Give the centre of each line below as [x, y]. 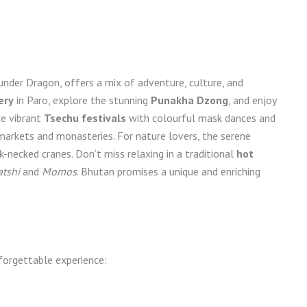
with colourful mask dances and [201, 118]
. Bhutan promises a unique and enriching [169, 171]
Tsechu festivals [85, 118]
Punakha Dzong [189, 100]
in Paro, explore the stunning [82, 100]
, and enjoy [252, 100]
